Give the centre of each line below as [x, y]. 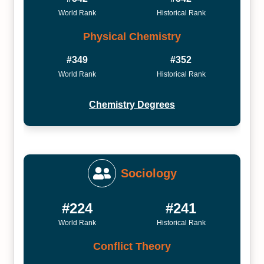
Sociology [148, 173]
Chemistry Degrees [132, 105]
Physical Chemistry [132, 36]
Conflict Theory [132, 246]
